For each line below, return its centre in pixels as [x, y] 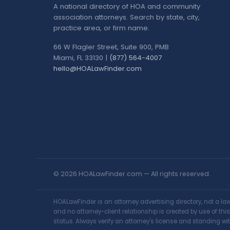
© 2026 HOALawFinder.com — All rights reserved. [132, 174]
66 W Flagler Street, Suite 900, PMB [111, 47]
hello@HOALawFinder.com [98, 69]
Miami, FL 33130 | [81, 58]
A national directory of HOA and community [127, 7]
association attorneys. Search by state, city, [127, 17]
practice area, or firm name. [101, 28]
